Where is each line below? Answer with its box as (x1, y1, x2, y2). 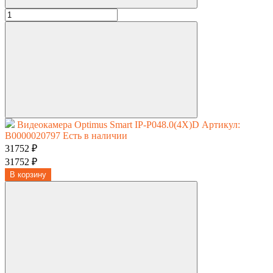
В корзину (10, 169, 46, 179)
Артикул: (202, 119, 240, 130)
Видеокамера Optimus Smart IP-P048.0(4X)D (17, 119, 199, 130)
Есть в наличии (63, 130, 127, 141)
